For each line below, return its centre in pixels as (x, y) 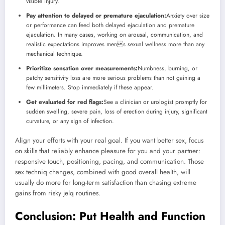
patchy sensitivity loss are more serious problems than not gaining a (113, 78)
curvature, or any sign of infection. (70, 121)
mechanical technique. (54, 53)
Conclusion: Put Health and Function (110, 216)
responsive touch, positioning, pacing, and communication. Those (109, 161)
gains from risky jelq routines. (58, 193)
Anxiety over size (188, 15)
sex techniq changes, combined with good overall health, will (103, 172)
